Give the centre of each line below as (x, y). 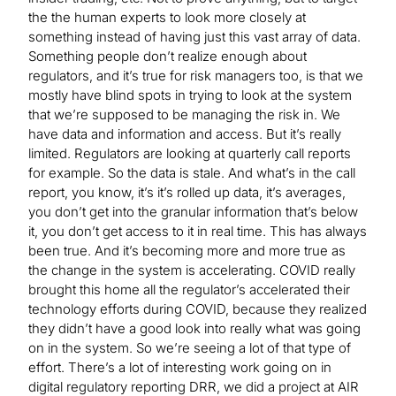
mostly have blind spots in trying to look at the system (190, 95)
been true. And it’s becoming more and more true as (187, 250)
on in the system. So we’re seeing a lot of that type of (190, 347)
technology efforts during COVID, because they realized (198, 308)
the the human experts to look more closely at (167, 17)
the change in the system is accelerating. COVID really (192, 270)
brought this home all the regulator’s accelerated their (189, 289)
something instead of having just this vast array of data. (194, 36)
